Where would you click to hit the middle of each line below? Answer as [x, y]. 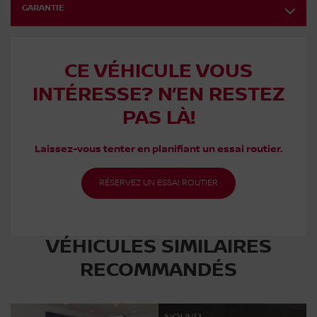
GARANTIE [43, 8]
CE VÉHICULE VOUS [158, 72]
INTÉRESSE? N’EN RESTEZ [158, 95]
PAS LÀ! [158, 119]
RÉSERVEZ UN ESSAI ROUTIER [158, 183]
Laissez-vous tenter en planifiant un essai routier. [158, 149]
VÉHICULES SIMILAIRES [158, 247]
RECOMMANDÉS [158, 271]
